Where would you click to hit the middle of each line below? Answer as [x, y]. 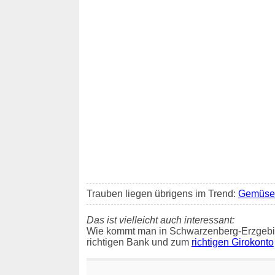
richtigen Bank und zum [139, 242]
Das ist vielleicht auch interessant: [160, 220]
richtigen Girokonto [232, 242]
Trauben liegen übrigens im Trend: [162, 193]
